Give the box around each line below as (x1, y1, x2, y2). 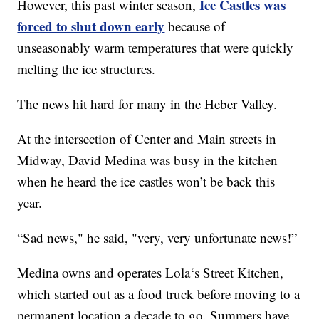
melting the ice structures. (17, 60, 156, 78)
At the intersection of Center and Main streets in (17, 130, 277, 148)
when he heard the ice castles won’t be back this (17, 172, 276, 191)
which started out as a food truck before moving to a (17, 285, 300, 303)
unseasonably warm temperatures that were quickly (17, 38, 294, 57)
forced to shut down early (17, 16, 165, 36)
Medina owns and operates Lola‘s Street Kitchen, (17, 263, 284, 282)
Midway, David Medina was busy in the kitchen (17, 151, 278, 169)
